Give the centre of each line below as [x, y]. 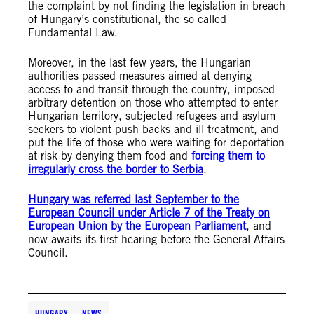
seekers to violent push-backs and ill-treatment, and [153, 129]
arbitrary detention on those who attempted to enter [153, 103]
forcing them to [228, 156]
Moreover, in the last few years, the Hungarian [139, 63]
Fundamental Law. [73, 33]
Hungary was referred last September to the [134, 199]
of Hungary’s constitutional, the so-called [127, 19]
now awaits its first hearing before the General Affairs [156, 239]
